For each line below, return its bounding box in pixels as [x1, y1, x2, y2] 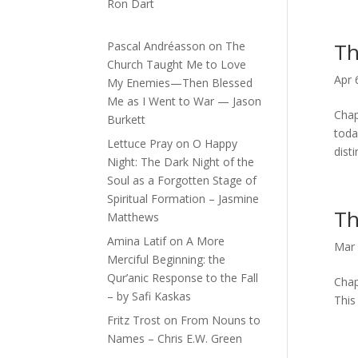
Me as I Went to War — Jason [107, 93, 262, 109]
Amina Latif [107, 233, 167, 249]
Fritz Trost [107, 312, 161, 328]
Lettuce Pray [107, 135, 173, 151]
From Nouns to [181, 312, 261, 328]
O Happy [193, 135, 238, 151]
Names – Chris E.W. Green [107, 330, 243, 346]
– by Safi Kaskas [107, 288, 192, 304]
